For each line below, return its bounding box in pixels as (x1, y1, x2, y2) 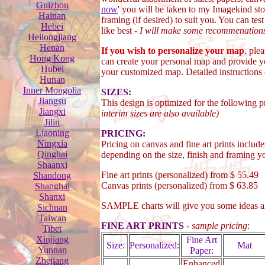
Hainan (38, 11, 66, 21)
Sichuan (37, 202, 67, 212)
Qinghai (37, 149, 67, 159)
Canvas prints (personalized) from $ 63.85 (101, 180, 258, 190)
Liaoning (35, 128, 69, 138)
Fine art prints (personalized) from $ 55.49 (101, 170, 258, 180)
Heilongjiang (28, 32, 76, 42)
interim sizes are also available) (101, 108, 219, 118)
